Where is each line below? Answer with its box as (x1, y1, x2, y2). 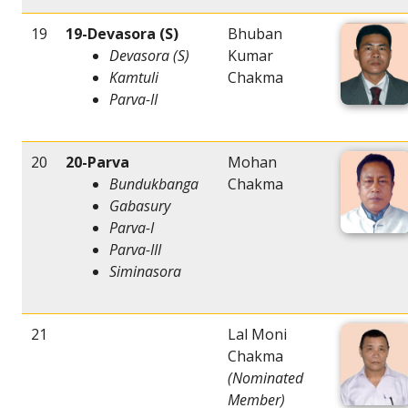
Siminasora (109, 261, 181, 282)
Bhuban (228, 24, 282, 45)
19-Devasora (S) (66, 24, 178, 45)
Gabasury (109, 196, 170, 217)
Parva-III (109, 240, 161, 260)
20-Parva (66, 152, 129, 173)
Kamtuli (109, 67, 158, 88)
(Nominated (228, 368, 303, 389)
